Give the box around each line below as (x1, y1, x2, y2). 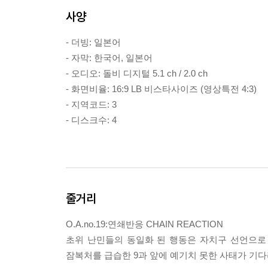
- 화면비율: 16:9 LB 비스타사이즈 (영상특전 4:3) (66, 84, 257, 94)
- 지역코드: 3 (66, 99, 117, 109)
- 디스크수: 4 (66, 115, 117, 125)
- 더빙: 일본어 (66, 37, 121, 47)
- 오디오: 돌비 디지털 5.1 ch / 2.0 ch (66, 68, 208, 78)
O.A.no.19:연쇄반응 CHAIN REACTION (66, 219, 223, 229)
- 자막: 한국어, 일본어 (66, 53, 153, 63)
